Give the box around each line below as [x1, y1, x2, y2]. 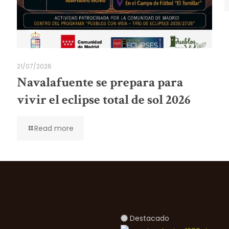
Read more [34, 123, 74, 133]
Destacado [128, 213, 169, 223]
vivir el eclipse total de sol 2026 [16, 90, 191, 108]
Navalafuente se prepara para [16, 73, 183, 91]
